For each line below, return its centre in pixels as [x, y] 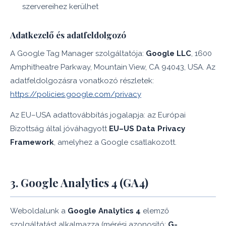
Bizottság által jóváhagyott [60, 129]
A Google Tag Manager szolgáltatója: [78, 53]
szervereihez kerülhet [60, 7]
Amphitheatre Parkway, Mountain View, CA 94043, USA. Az [113, 67]
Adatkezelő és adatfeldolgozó [68, 35]
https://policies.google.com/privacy [76, 94]
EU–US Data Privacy [147, 129]
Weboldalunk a [39, 211]
